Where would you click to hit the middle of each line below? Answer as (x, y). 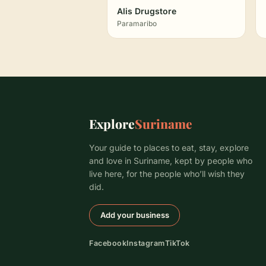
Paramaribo (137, 23)
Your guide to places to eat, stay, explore (169, 148)
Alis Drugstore (147, 11)
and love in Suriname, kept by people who (171, 161)
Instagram (146, 243)
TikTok (177, 243)
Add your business (134, 215)
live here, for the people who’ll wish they (167, 174)
